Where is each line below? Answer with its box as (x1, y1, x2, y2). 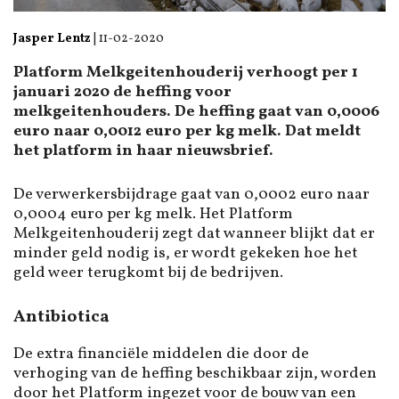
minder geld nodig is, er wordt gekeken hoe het (13, 241, 358, 265)
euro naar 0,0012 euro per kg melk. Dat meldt (13, 120, 361, 143)
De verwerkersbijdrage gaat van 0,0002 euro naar (13, 183, 370, 206)
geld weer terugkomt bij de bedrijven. (13, 261, 283, 284)
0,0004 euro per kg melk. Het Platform (13, 202, 293, 225)
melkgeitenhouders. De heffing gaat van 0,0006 (13, 101, 379, 124)
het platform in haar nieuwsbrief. (13, 140, 273, 163)
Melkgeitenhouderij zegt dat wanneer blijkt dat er (13, 222, 375, 245)
